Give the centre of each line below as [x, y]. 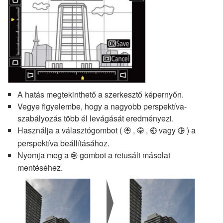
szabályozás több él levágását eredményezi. [96, 118]
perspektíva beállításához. [63, 143]
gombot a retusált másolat [124, 155]
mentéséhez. [40, 167]
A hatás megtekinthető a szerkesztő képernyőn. [101, 94]
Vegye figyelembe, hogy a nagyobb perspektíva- [102, 106]
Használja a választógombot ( [71, 130]
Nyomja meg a [44, 155]
